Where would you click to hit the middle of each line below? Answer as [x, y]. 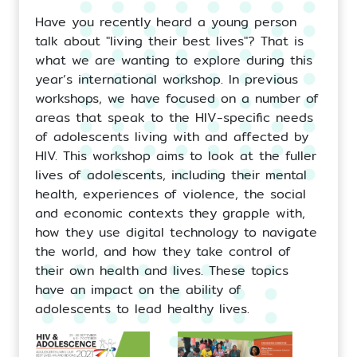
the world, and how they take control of [163, 251]
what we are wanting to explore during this [174, 60]
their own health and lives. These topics [162, 270]
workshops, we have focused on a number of [177, 98]
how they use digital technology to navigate [176, 232]
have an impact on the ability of [138, 289]
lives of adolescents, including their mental [171, 175]
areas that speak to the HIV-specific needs [174, 117]
